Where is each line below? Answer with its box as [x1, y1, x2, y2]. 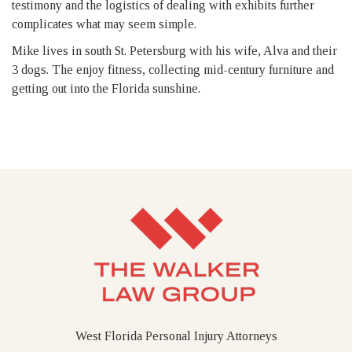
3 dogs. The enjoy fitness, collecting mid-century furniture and [12, 63, 334, 77]
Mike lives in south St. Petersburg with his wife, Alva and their [12, 44, 337, 58]
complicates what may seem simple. [12, 17, 196, 31]
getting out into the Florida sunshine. [12, 82, 200, 96]
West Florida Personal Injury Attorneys [75, 329, 277, 343]
